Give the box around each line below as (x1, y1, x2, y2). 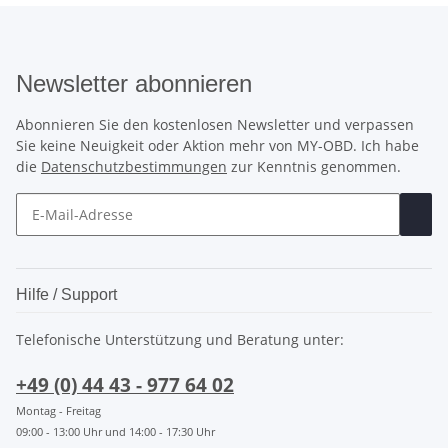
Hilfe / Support (16, 286, 117, 304)
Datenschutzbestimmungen (41, 157, 227, 177)
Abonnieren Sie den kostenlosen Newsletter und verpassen (16, 115, 414, 135)
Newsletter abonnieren (16, 70, 252, 98)
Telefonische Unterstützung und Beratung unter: (16, 330, 344, 350)
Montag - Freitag (16, 403, 101, 419)
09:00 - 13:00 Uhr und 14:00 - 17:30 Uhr (16, 424, 215, 440)
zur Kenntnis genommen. (227, 157, 401, 177)
